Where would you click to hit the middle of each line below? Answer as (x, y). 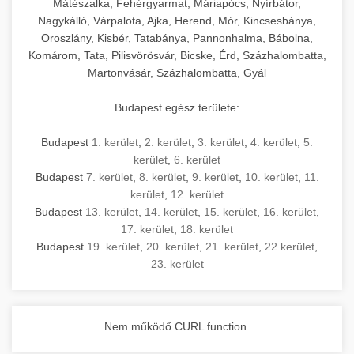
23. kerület (177, 264)
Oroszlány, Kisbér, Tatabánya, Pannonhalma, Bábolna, (177, 38)
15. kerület (230, 211)
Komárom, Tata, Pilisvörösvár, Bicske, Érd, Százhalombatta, (177, 55)
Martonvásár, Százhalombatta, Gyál (177, 72)
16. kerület (290, 211)
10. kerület (271, 177)
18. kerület (207, 229)
